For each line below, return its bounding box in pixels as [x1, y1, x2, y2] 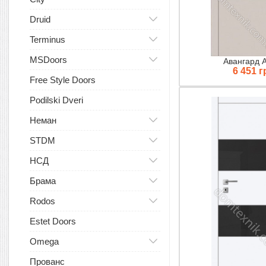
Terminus [30, 34, 65, 45]
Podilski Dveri [30, 95, 83, 105]
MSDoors [30, 55, 67, 65]
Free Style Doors [30, 75, 96, 85]
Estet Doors [30, 216, 76, 226]
